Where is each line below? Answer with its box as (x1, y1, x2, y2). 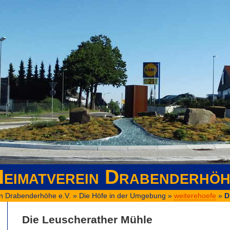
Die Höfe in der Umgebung (79, 191, 166, 200)
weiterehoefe (174, 191, 216, 200)
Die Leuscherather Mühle (22, 213, 152, 225)
